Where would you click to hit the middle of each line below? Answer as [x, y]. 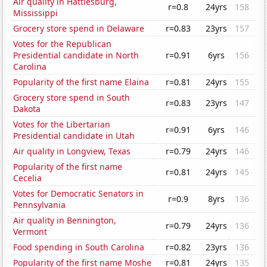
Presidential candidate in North [76, 55]
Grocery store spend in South [72, 98]
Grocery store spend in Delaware [79, 29]
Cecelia [28, 178]
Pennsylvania [40, 205]
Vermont [30, 232]
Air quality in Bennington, [65, 221]
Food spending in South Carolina [79, 247]
